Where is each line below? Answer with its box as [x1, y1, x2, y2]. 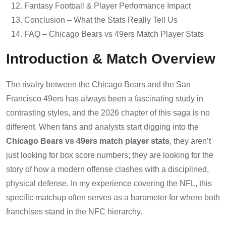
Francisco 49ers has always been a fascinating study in [6, 94, 203, 103]
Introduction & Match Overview [6, 50, 215, 67]
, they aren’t [169, 136, 211, 145]
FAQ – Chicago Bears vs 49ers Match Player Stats [24, 29, 204, 38]
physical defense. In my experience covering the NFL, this [6, 179, 212, 188]
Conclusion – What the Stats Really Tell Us [24, 15, 178, 24]
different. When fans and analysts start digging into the [6, 122, 199, 131]
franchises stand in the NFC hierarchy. [6, 207, 142, 216]
